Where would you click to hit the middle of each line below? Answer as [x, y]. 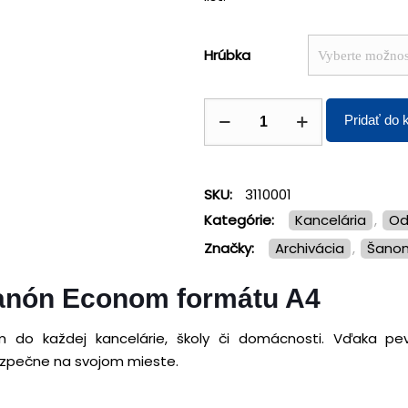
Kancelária [335, 220]
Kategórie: [239, 220]
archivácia [314, 248]
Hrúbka [227, 55]
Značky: [229, 248]
